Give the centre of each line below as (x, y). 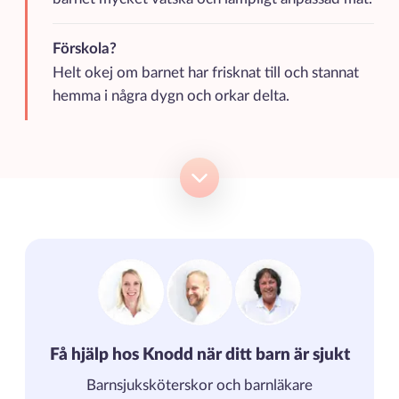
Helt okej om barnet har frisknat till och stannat (205, 73)
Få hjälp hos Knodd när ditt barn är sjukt (199, 355)
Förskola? (84, 49)
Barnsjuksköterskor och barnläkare (199, 386)
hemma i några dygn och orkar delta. (171, 96)
